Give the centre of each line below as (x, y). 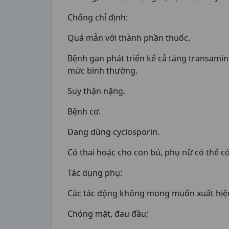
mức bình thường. (102, 71)
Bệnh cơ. (84, 111)
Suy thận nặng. (96, 91)
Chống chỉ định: (98, 17)
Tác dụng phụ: (95, 173)
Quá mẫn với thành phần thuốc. (129, 38)
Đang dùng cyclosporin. (113, 132)
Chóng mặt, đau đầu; (108, 214)
